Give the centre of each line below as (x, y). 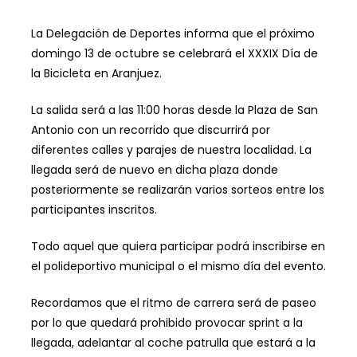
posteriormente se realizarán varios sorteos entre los (177, 190)
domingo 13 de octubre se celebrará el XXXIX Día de (174, 54)
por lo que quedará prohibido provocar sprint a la (167, 323)
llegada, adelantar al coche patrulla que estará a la (173, 343)
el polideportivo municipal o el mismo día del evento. (178, 267)
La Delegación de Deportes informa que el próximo (173, 34)
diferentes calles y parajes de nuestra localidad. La (171, 150)
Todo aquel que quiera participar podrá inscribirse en (178, 247)
